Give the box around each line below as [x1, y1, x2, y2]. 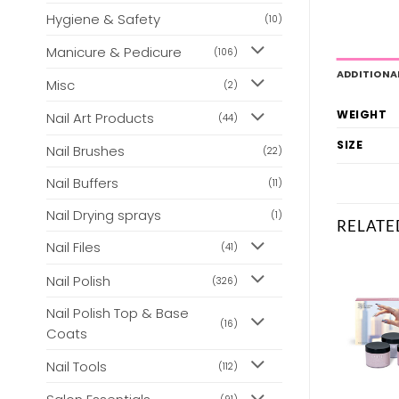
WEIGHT [337, 107, 387, 123]
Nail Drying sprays [46, 205, 161, 224]
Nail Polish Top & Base [46, 304, 189, 323]
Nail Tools [46, 356, 107, 376]
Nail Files [46, 238, 101, 257]
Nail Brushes [46, 141, 125, 160]
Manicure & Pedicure [46, 42, 182, 61]
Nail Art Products [46, 109, 154, 128]
